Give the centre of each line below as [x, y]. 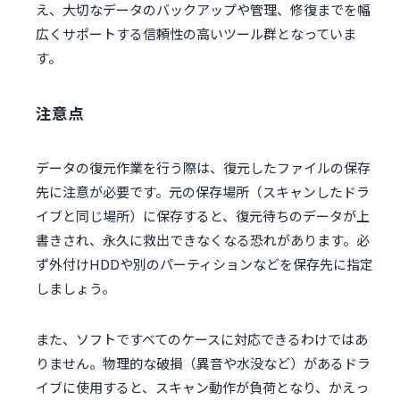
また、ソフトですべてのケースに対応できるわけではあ [202, 339]
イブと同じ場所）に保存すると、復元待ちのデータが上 [203, 216]
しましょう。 [75, 288]
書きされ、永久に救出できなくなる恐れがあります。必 [203, 240]
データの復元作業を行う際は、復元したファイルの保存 [203, 168]
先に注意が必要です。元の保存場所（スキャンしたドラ [203, 192]
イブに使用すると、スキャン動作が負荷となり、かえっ [202, 387]
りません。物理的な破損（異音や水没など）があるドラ [203, 363]
